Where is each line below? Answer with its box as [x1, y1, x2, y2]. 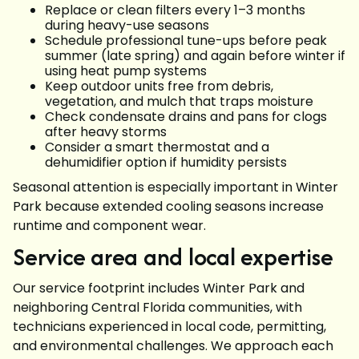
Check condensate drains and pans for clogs [45, 107, 327, 127]
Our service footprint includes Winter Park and [13, 279, 305, 298]
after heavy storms [45, 123, 167, 142]
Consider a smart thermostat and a [45, 138, 269, 157]
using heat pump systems [45, 62, 207, 81]
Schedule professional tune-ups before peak [45, 31, 327, 50]
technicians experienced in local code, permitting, [13, 317, 326, 337]
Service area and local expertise [13, 240, 333, 275]
